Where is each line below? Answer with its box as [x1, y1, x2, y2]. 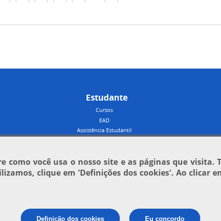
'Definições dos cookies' [77, 167, 172, 178]
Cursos [96, 106, 113, 113]
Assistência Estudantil [77, 126, 132, 134]
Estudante [86, 92, 128, 104]
